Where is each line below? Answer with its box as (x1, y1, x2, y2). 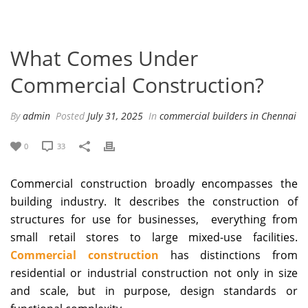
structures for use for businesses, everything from (10, 211, 298, 227)
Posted (53, 109, 87, 122)
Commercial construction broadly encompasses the (10, 175, 298, 191)
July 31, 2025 (87, 109, 143, 122)
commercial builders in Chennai (159, 109, 296, 122)
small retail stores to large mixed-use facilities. (10, 229, 298, 245)
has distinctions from (158, 247, 298, 263)
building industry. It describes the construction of (10, 193, 298, 209)
